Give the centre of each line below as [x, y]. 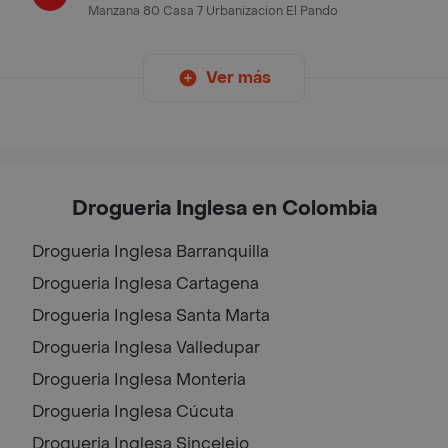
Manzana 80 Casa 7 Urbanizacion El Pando [213, 10]
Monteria [211, 379]
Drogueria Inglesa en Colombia [224, 208]
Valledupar [218, 347]
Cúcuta [205, 411]
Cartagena [217, 283]
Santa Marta [223, 315]
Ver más [238, 77]
